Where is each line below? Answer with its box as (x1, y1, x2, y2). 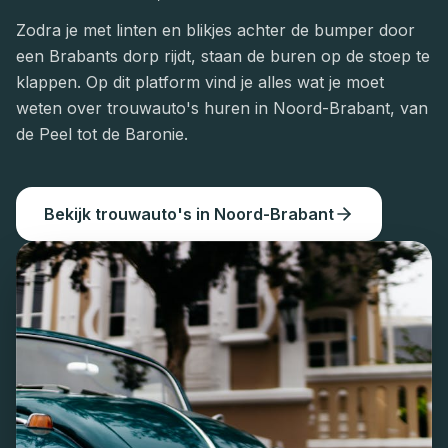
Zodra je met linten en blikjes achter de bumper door (16, 20, 415, 40)
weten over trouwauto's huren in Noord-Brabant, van (16, 98, 428, 118)
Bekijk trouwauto (44, 204, 177, 224)
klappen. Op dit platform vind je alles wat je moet (16, 72, 384, 92)
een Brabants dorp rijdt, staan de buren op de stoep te (16, 46, 430, 66)
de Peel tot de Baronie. (16, 124, 188, 144)
